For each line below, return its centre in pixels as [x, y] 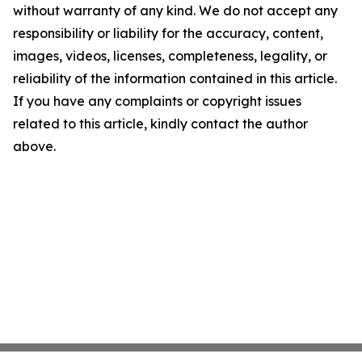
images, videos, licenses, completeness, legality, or [170, 56]
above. [34, 146]
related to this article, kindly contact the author [160, 124]
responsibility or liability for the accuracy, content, [168, 33]
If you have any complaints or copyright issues [157, 101]
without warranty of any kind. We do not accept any [175, 11]
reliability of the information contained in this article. [175, 78]
